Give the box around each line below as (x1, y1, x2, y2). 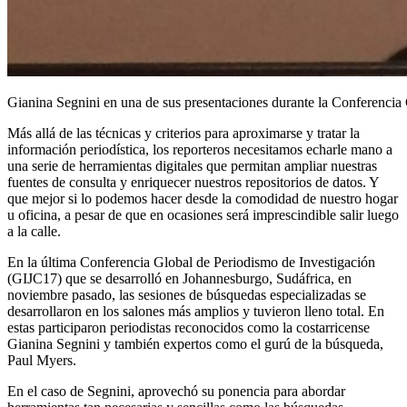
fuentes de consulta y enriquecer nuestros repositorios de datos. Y (7, 174, 379, 190)
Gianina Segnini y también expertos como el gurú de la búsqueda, (7, 335, 383, 352)
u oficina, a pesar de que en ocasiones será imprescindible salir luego (7, 206, 399, 223)
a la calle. (7, 223, 61, 239)
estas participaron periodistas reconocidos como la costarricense (7, 319, 370, 335)
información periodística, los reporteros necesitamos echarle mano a (7, 141, 392, 157)
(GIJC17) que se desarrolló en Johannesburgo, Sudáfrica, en (7, 270, 352, 286)
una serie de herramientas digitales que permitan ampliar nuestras (7, 157, 377, 174)
